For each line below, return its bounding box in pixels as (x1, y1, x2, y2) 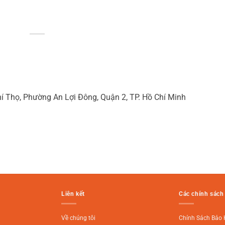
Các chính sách (179, 190, 224, 197)
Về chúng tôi (61, 214, 95, 221)
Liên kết (61, 190, 85, 197)
